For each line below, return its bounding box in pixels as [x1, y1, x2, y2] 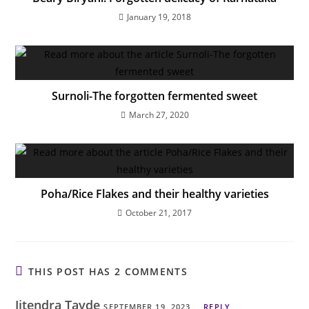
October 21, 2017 [126, 206, 192, 219]
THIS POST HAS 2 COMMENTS [28, 264, 188, 278]
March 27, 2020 [128, 108, 189, 121]
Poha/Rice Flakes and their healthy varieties [40, 186, 269, 201]
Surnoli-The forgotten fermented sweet [52, 88, 257, 103]
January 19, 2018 [126, 10, 191, 23]
